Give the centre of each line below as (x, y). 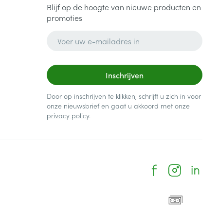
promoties (64, 18)
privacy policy (68, 115)
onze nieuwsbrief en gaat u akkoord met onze (118, 106)
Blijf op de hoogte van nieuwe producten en (124, 7)
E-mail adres (69, 35)
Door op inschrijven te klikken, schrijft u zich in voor (124, 96)
